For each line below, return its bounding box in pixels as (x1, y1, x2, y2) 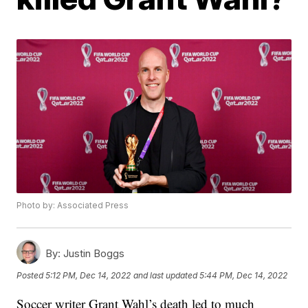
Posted (16, 269, 46, 280)
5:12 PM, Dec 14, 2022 (45, 269, 131, 280)
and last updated (133, 269, 198, 280)
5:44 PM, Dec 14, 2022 (199, 269, 288, 280)
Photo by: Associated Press (16, 200, 129, 211)
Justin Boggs (60, 247, 125, 261)
